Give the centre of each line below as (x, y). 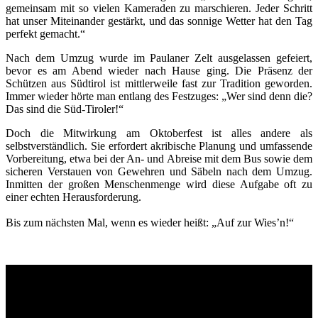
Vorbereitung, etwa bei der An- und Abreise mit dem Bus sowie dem (159, 158)
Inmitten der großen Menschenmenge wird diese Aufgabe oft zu (159, 184)
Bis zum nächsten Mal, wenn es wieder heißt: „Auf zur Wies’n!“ (150, 222)
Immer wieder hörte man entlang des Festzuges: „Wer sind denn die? (159, 96)
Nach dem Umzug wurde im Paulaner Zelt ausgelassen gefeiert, (159, 57)
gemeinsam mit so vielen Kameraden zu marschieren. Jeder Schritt (159, 8)
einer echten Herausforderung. (73, 197)
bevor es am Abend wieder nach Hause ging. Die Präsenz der (159, 70)
